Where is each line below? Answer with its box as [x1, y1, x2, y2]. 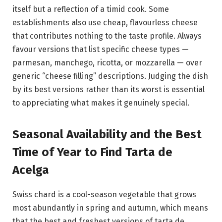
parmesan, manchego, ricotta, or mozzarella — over [12, 58, 202, 68]
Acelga [12, 163, 49, 177]
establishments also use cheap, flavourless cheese [12, 18, 198, 28]
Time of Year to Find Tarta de [12, 145, 172, 160]
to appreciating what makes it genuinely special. [12, 98, 189, 108]
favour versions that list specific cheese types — [12, 45, 189, 55]
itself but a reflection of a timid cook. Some [12, 4, 169, 14]
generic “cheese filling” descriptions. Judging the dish [12, 71, 208, 81]
